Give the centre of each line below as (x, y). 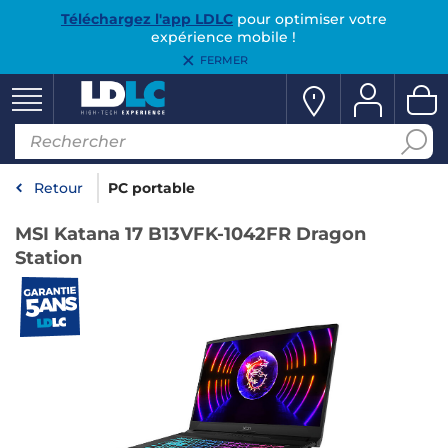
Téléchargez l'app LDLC (146, 19)
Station (48, 258)
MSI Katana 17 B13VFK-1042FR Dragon (190, 234)
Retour (58, 188)
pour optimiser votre (309, 19)
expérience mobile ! (224, 37)
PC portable (151, 188)
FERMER (224, 60)
